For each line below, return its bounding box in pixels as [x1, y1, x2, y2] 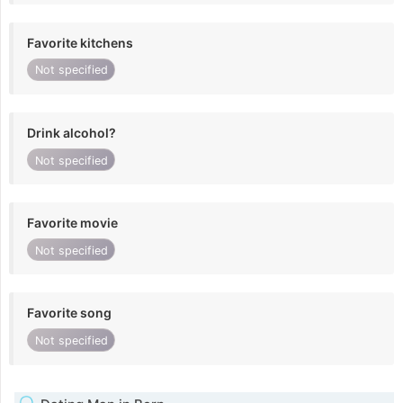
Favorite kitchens [27, 34, 133, 50]
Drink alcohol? [27, 124, 116, 140]
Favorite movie [27, 215, 118, 231]
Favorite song [27, 305, 112, 321]
